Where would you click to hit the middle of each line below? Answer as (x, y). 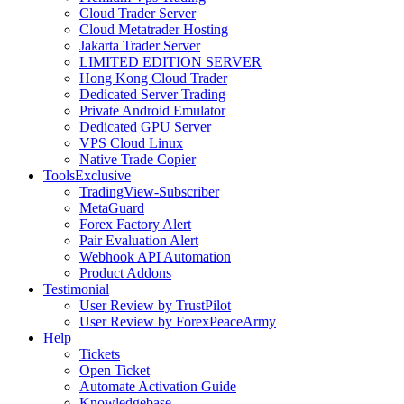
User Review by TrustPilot (155, 305)
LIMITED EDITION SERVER (170, 62)
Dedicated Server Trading (152, 94)
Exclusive (103, 175)
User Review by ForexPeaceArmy (178, 321)
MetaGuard (112, 208)
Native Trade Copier (138, 159)
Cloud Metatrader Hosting (154, 29)
